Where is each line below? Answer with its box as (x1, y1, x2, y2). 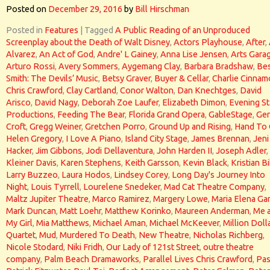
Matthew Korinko (105, 206, 171, 216)
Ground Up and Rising (149, 122, 231, 131)
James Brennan (191, 134, 250, 143)
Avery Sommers (58, 61, 118, 71)
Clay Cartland (66, 86, 116, 95)
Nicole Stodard (6, 242, 63, 252)
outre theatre (203, 242, 254, 252)
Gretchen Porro (85, 122, 145, 131)
